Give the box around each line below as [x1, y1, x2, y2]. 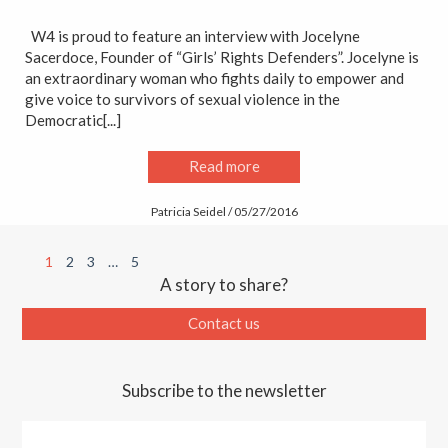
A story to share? [160, 273, 288, 295]
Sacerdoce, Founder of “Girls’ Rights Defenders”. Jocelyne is [25, 47, 419, 66]
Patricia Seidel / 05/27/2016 [150, 203, 298, 219]
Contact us [188, 314, 260, 333]
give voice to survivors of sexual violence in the [25, 89, 340, 108]
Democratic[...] [25, 110, 121, 129]
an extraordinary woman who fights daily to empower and [25, 68, 404, 87]
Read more [188, 157, 260, 176]
